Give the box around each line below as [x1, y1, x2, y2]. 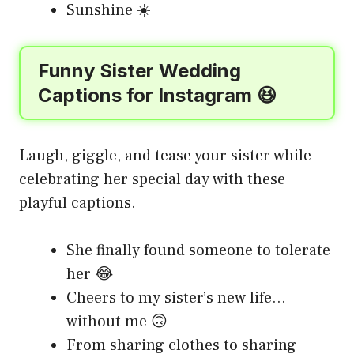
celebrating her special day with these [19, 168, 285, 190]
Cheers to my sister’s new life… [66, 287, 286, 308]
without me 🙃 [66, 311, 168, 332]
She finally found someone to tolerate [66, 239, 330, 261]
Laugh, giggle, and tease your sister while [19, 145, 311, 166]
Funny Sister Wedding [38, 58, 241, 82]
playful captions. [19, 192, 136, 213]
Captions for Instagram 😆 [38, 83, 277, 107]
